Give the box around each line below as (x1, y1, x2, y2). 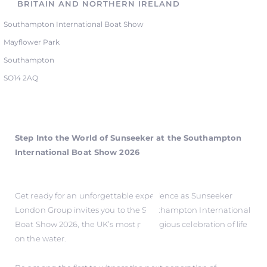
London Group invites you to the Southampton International (15, 205, 250, 215)
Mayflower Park (4, 38, 60, 47)
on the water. (15, 234, 67, 244)
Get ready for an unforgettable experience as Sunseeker (15, 191, 233, 201)
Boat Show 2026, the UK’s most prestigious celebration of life (15, 219, 248, 229)
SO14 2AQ (4, 73, 39, 83)
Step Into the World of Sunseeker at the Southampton (15, 133, 242, 143)
